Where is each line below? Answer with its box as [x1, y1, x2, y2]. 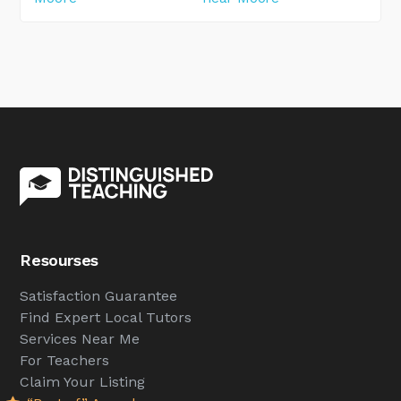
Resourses [20, 250, 98, 269]
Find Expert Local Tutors [20, 308, 192, 326]
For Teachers [20, 351, 110, 369]
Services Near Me [20, 329, 141, 347]
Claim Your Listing [20, 372, 146, 390]
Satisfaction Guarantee [20, 286, 178, 304]
